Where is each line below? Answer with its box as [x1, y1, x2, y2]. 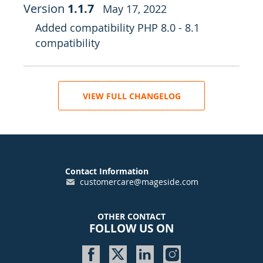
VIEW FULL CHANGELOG [82, 90, 181, 102]
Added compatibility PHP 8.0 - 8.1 [35, 21, 200, 35]
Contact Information [65, 166, 149, 177]
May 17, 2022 [103, 2, 167, 16]
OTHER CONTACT [97, 211, 166, 222]
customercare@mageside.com [79, 176, 198, 187]
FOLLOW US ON [89, 221, 174, 236]
